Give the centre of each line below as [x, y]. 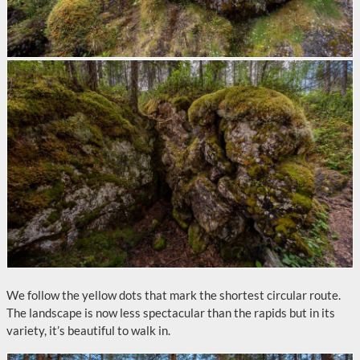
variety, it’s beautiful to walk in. [88, 330]
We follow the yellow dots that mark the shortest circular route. [174, 295]
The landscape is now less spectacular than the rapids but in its [171, 313]
